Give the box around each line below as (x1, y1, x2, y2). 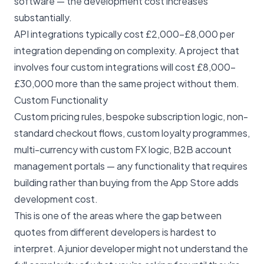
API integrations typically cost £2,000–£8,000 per (14, 28, 235, 41)
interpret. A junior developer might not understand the (14, 242, 248, 255)
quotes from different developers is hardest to (14, 226, 216, 239)
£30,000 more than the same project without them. (14, 77, 239, 90)
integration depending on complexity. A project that (14, 44, 239, 57)
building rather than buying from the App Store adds (14, 176, 239, 189)
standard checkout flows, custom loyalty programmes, (14, 127, 250, 140)
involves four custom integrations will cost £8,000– (14, 61, 236, 74)
